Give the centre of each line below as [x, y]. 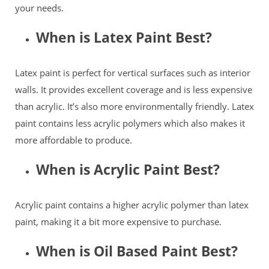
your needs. [41, 8]
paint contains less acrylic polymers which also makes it [130, 123]
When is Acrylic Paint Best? [130, 169]
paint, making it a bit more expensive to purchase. [119, 221]
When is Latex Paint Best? [126, 37]
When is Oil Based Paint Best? [139, 251]
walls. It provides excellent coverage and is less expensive [134, 89]
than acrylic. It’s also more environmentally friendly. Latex [134, 106]
